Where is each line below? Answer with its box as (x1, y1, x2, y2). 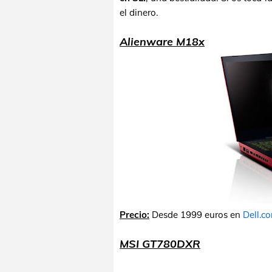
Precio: (120, 209, 149, 220)
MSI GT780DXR (120, 237, 200, 251)
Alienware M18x (120, 35, 205, 49)
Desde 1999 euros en (149, 209, 243, 220)
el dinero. (120, 7, 158, 18)
